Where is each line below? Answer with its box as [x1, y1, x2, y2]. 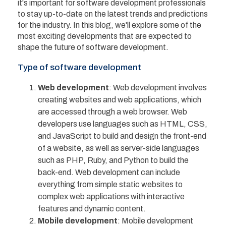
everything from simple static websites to [38, 180, 183, 189]
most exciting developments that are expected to [18, 31, 192, 40]
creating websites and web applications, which [38, 95, 201, 104]
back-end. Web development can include [38, 167, 180, 177]
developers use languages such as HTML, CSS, [38, 119, 207, 128]
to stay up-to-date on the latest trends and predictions [18, 9, 208, 18]
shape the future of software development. [18, 42, 168, 51]
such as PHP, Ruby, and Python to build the [38, 155, 189, 164]
